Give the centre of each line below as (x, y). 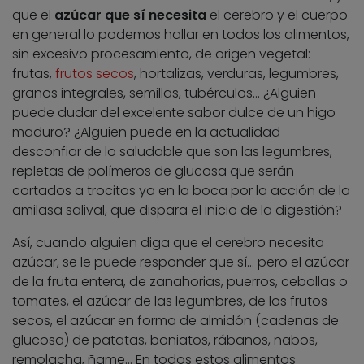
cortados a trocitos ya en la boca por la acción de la (181, 191)
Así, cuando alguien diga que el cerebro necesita (168, 243)
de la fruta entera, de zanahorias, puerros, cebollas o (180, 282)
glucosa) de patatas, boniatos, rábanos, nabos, (165, 340)
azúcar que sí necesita (130, 15)
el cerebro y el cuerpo (277, 15)
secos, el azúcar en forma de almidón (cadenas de (175, 321)
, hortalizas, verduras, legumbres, (236, 74)
